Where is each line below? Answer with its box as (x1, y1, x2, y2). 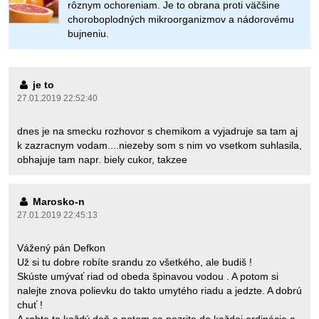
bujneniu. (67, 28, 109, 39)
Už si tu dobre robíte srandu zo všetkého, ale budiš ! (17, 256, 252, 268)
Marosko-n (30, 196, 85, 207)
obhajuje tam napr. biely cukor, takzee (17, 154, 187, 165)
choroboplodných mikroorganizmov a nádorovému (67, 14, 294, 25)
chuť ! (17, 299, 43, 310)
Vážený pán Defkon (17, 242, 105, 253)
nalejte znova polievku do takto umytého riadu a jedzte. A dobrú (17, 285, 302, 296)
